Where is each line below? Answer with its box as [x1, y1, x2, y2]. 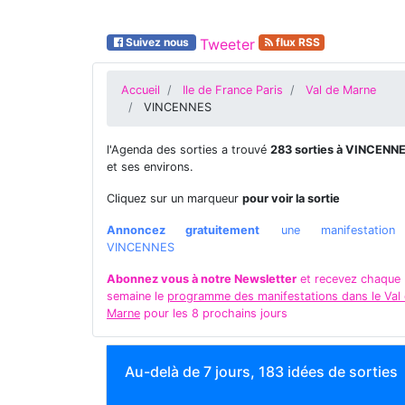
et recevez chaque [297, 272, 400, 286]
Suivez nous [122, 35, 192, 49]
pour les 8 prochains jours [140, 306, 287, 320]
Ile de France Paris [183, 83, 283, 97]
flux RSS [273, 35, 321, 49]
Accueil [121, 83, 160, 97]
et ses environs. [107, 160, 193, 174]
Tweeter [199, 35, 255, 53]
